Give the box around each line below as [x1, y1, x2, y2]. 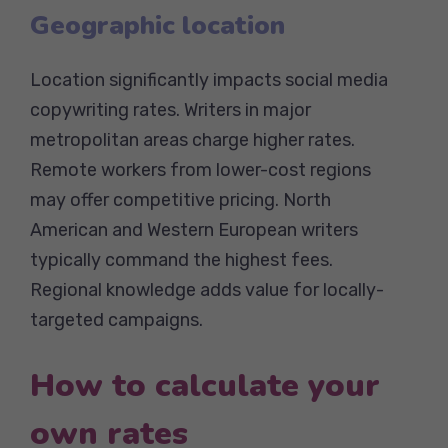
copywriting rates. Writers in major [30, 98, 311, 121]
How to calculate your [30, 363, 380, 407]
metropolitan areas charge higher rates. [30, 128, 355, 151]
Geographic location [30, 7, 285, 43]
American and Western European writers [30, 218, 358, 241]
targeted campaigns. [30, 308, 203, 331]
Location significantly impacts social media [30, 68, 388, 91]
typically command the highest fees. [30, 248, 333, 271]
